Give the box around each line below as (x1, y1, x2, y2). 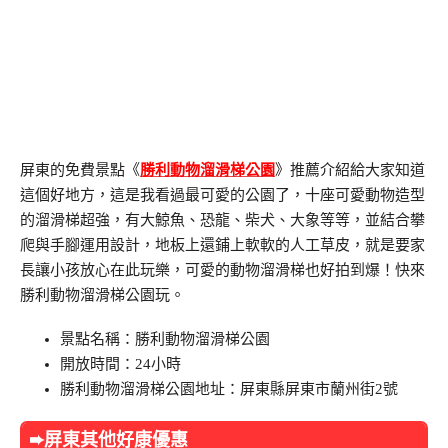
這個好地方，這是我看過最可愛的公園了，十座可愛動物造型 (20, 187, 425, 204)
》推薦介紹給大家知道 (275, 162, 425, 179)
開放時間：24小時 (60, 356, 181, 373)
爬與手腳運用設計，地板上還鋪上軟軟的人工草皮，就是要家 (20, 237, 425, 254)
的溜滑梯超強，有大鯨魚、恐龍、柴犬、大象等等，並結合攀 (20, 212, 425, 229)
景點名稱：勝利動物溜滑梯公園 (60, 331, 270, 348)
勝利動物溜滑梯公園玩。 (20, 287, 185, 304)
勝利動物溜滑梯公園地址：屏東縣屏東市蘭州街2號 (60, 381, 398, 398)
